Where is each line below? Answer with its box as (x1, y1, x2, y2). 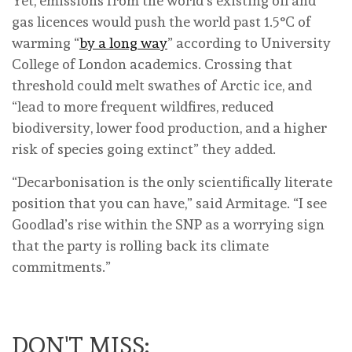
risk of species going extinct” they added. (12, 141, 276, 158)
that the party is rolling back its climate (12, 237, 269, 255)
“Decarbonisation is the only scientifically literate (12, 174, 332, 191)
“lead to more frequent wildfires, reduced (12, 98, 273, 115)
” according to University (167, 35, 331, 52)
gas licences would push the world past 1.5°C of (12, 13, 311, 31)
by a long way (79, 35, 167, 52)
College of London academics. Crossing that (12, 56, 292, 73)
